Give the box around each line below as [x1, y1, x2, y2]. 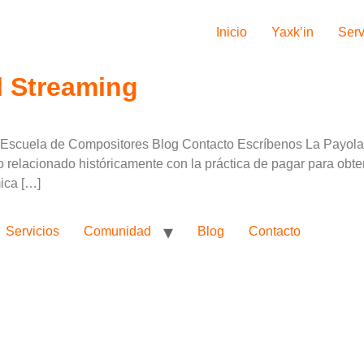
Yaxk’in [271, 25, 314, 39]
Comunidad [84, 224, 151, 239]
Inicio [216, 25, 247, 39]
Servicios [6, 224, 59, 239]
